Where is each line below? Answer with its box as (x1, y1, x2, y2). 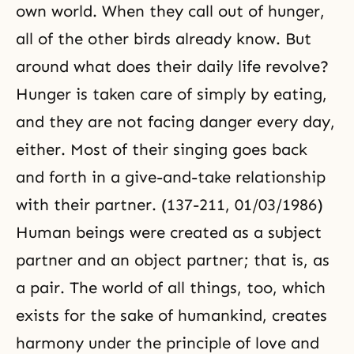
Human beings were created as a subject (16, 223, 322, 242)
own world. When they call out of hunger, (16, 2, 325, 21)
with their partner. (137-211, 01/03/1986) (16, 195, 323, 214)
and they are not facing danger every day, (16, 112, 335, 131)
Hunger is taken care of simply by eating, (16, 85, 327, 104)
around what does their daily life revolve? (16, 57, 329, 76)
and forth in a (16, 168, 125, 186)
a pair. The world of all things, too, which (16, 278, 326, 297)
